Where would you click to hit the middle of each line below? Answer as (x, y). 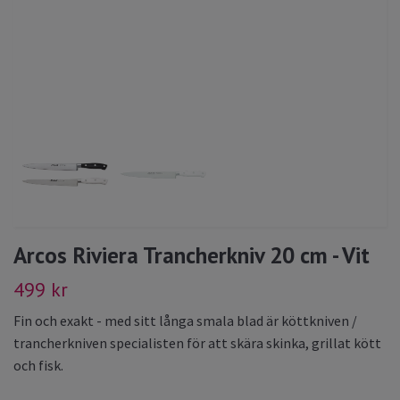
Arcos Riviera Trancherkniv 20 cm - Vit (192, 254)
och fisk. (38, 365)
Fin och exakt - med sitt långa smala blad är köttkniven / (185, 320)
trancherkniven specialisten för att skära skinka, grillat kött (197, 342)
